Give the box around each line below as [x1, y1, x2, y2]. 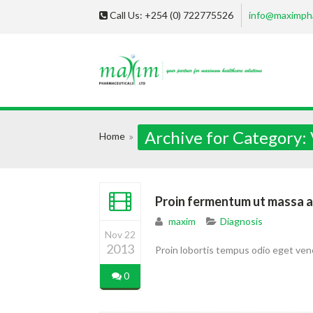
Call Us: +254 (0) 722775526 [108, 9, 235, 21]
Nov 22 [105, 228, 136, 240]
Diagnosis [220, 214, 263, 227]
